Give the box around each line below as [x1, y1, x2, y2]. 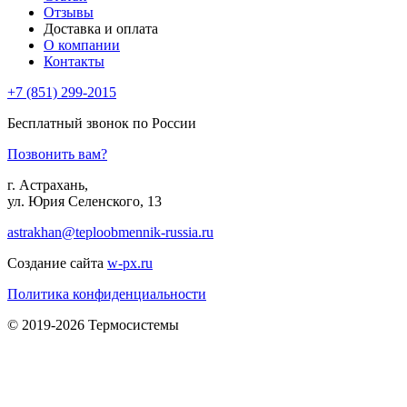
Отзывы [44, 4, 94, 20]
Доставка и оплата [44, 20, 158, 36]
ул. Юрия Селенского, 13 [7, 193, 162, 209]
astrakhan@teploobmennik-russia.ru [7, 223, 213, 240]
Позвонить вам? [7, 145, 107, 162]
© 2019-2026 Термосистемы [7, 316, 179, 333]
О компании [44, 36, 120, 53]
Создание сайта [7, 254, 107, 271]
